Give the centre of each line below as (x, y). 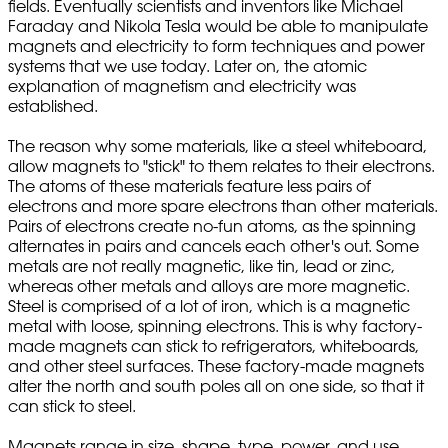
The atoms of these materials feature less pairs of (189, 186)
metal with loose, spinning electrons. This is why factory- (215, 326)
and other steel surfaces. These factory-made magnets (216, 366)
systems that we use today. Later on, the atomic (187, 66)
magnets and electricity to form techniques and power (216, 46)
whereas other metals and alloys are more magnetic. (209, 286)
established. (53, 106)
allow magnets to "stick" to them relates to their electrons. (221, 166)
